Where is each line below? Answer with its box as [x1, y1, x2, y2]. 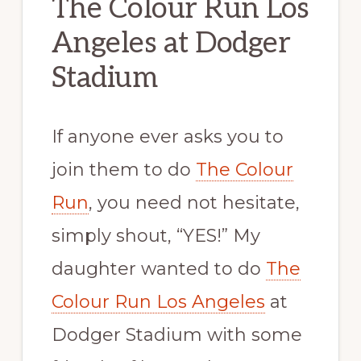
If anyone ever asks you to [51, 125, 284, 147]
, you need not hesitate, [88, 191, 300, 214]
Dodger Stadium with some [51, 323, 302, 346]
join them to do [51, 158, 196, 180]
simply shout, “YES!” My [51, 224, 260, 247]
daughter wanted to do [51, 257, 266, 280]
